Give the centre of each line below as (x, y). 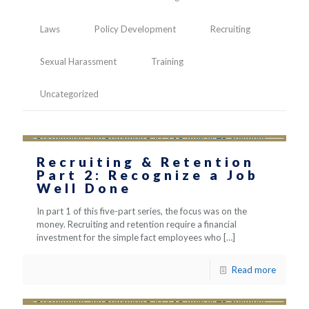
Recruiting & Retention (146, 162)
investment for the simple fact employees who (129, 237)
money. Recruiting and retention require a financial (137, 224)
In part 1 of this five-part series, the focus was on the (142, 211)
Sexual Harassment (78, 61)
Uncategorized (69, 94)
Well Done (84, 188)
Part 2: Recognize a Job (148, 175)
